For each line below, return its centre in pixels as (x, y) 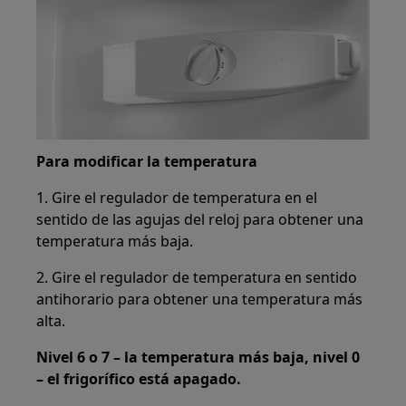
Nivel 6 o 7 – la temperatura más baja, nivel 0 (198, 358)
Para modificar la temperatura (147, 162)
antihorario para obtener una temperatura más (200, 300)
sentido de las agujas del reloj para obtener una (200, 220)
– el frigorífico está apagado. (139, 379)
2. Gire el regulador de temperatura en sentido (197, 278)
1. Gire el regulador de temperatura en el (177, 198)
